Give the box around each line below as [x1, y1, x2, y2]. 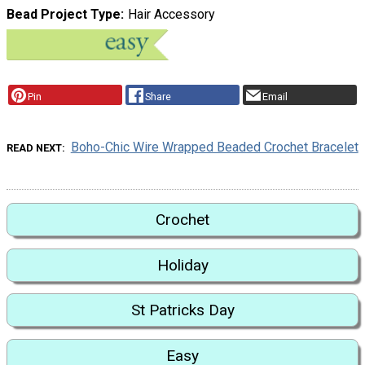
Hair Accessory [127, 7, 215, 23]
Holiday [156, 255, 209, 275]
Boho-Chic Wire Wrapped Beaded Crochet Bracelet [70, 139, 358, 156]
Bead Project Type [7, 7, 121, 23]
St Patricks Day [130, 301, 235, 320]
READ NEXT [7, 142, 63, 155]
